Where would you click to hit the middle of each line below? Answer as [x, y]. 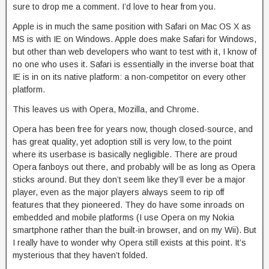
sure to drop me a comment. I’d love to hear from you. [114, 7]
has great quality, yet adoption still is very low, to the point [122, 142]
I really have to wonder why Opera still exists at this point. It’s [129, 243]
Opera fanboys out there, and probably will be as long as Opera [134, 167]
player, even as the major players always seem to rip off [118, 192]
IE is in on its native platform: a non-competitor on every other [129, 77]
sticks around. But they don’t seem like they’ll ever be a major [129, 180]
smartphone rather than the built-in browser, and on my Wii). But [134, 230]
